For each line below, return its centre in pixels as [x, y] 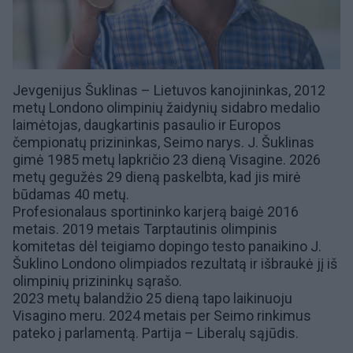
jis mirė [278, 177]
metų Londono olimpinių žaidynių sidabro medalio [166, 108]
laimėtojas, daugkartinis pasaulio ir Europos [147, 125]
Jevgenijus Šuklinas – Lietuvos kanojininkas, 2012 [169, 91]
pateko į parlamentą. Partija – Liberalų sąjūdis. [156, 333]
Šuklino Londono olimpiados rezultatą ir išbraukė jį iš [175, 264]
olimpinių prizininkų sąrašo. [97, 281]
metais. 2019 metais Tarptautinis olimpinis [145, 229]
